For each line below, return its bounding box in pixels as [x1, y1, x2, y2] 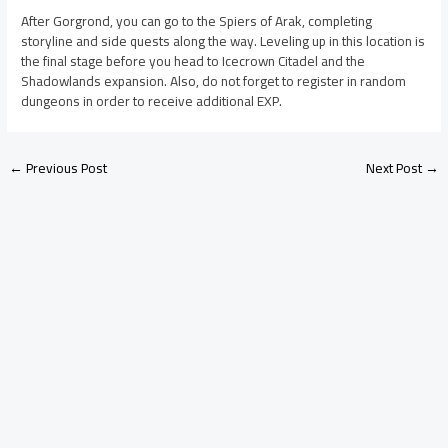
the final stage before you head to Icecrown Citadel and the [21, 48, 366, 75]
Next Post [365, 155, 425, 182]
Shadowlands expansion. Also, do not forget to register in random [21, 68, 407, 95]
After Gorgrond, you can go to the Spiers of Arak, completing [21, 8, 373, 35]
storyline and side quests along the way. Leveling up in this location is [21, 28, 426, 55]
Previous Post [23, 155, 108, 182]
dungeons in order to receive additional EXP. [21, 88, 283, 115]
